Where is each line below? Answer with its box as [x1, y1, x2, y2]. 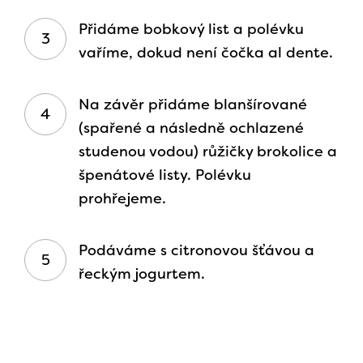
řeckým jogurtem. [79, 264, 205, 284]
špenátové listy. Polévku [79, 165, 251, 186]
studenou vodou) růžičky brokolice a [79, 142, 337, 162]
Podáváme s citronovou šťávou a [79, 241, 314, 261]
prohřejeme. [79, 189, 166, 209]
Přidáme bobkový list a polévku [79, 19, 304, 40]
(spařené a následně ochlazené [79, 118, 304, 139]
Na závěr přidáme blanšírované [79, 95, 307, 115]
